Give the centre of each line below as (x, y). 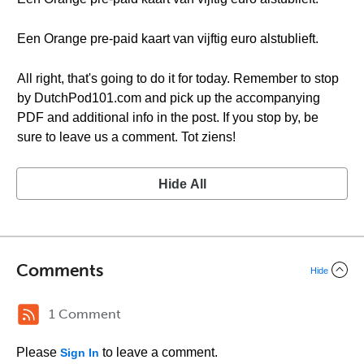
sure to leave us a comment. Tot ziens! (126, 137)
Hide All (182, 184)
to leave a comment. (158, 352)
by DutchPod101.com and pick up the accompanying (169, 98)
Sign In (80, 353)
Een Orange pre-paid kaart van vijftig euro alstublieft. (168, 39)
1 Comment (85, 314)
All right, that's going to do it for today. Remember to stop (178, 78)
